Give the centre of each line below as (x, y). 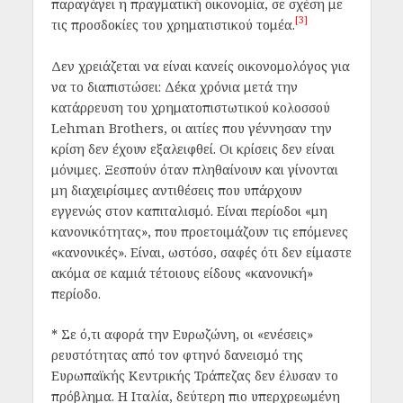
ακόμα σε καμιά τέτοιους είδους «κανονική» (182, 273)
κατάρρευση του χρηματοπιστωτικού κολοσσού (190, 107)
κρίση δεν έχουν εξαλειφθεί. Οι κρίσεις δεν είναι (193, 148)
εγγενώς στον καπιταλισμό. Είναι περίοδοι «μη (189, 210)
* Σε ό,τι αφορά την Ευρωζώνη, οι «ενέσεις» (182, 335)
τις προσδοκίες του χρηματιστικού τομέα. (173, 25)
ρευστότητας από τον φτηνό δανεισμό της (177, 355)
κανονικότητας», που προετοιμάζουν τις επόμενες (199, 231)
